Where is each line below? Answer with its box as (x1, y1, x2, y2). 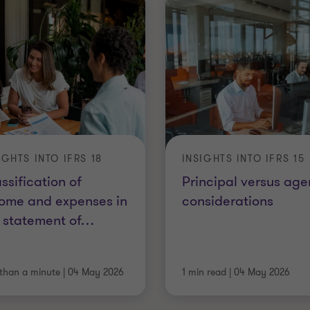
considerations (181, 191, 273, 210)
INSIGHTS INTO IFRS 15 (181, 152, 305, 165)
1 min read (181, 266, 226, 279)
